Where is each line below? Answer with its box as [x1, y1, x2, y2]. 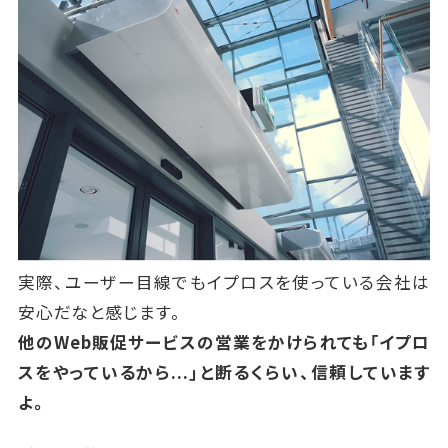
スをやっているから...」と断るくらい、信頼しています [17, 359, 431, 384]
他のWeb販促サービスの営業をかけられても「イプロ [17, 329, 431, 354]
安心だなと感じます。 [17, 299, 186, 324]
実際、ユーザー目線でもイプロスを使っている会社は [17, 269, 431, 294]
